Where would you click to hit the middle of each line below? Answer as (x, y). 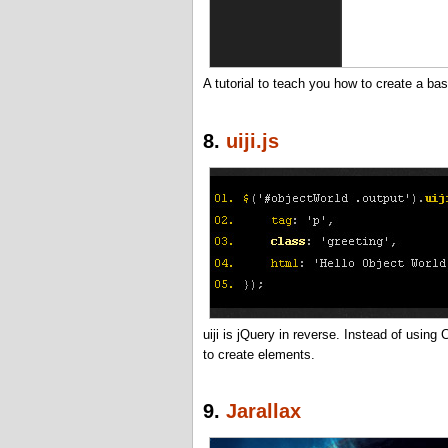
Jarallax (263, 410)
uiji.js (252, 140)
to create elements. (259, 354)
